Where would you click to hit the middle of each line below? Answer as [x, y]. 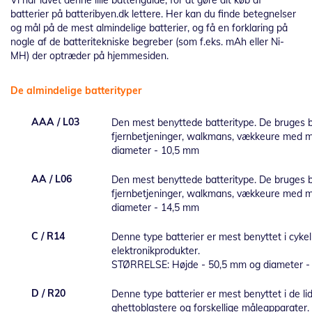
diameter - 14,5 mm [155, 208]
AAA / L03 [55, 122]
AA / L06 [52, 179]
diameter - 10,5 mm [155, 150]
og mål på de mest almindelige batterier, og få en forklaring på [149, 28]
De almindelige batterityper [76, 91]
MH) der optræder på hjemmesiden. [89, 56]
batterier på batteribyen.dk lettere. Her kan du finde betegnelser [153, 14]
